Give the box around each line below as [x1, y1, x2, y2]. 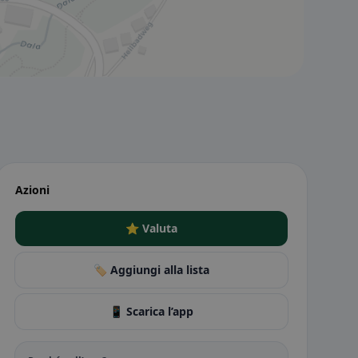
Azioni [14, 182, 50, 197]
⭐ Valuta [125, 221, 177, 236]
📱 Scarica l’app [109, 304, 193, 319]
